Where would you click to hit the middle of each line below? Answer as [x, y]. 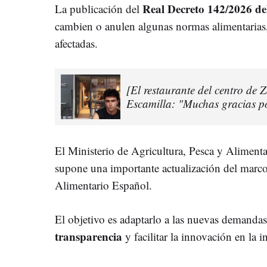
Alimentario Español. [103, 185]
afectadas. [76, 43]
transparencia [89, 236]
